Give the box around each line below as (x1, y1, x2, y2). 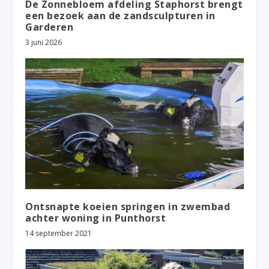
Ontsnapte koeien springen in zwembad (25, 199, 231, 213)
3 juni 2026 (25, 37, 62, 47)
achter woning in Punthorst (25, 211, 166, 225)
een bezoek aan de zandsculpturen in (25, 8, 216, 22)
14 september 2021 (25, 228, 92, 238)
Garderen (25, 20, 74, 34)
